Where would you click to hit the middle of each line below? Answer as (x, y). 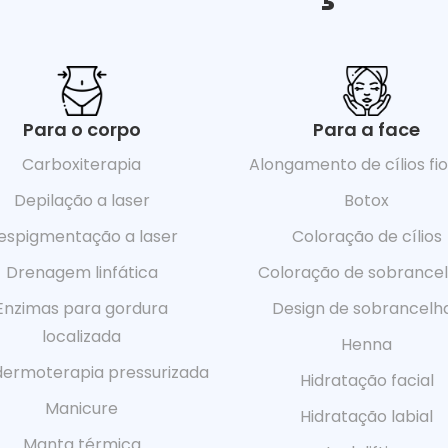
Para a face (366, 129)
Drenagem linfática (81, 272)
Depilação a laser (81, 200)
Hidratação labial (366, 416)
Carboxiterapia (81, 164)
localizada (81, 336)
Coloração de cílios (366, 236)
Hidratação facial (366, 380)
